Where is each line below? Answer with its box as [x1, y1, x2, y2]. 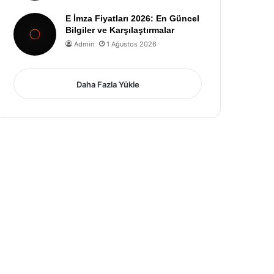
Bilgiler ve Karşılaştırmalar [65, 25, 175, 35]
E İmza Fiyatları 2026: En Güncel [65, 13, 200, 23]
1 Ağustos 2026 [106, 40, 157, 48]
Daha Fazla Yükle [76, 80, 139, 89]
